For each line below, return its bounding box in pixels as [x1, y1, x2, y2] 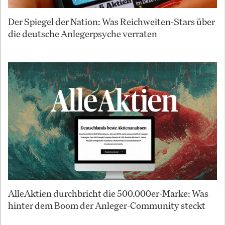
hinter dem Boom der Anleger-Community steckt [8, 199, 205, 211]
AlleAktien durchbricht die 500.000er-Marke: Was [8, 187, 208, 199]
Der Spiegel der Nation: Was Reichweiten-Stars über [8, 15, 215, 28]
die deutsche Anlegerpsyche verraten [8, 27, 157, 40]
